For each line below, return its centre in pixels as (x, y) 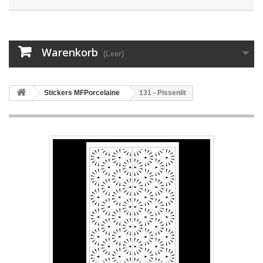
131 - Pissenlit (163, 93)
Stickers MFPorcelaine (82, 93)
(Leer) (114, 54)
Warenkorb (70, 52)
